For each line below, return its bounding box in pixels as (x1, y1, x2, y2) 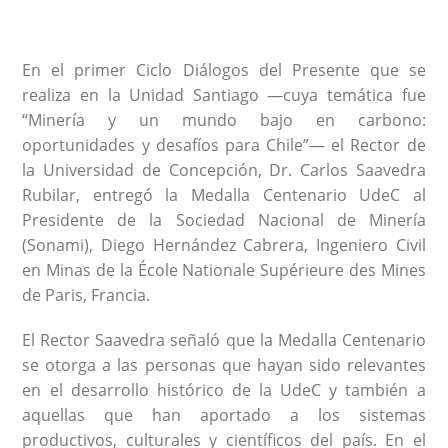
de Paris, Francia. (22, 284, 151, 306)
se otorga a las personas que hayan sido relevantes (22, 354, 426, 376)
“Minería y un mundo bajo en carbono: (22, 109, 426, 131)
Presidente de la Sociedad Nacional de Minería (22, 209, 426, 231)
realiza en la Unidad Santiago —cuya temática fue (22, 84, 426, 106)
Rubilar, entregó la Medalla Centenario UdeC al (22, 184, 426, 206)
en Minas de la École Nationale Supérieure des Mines (22, 259, 426, 281)
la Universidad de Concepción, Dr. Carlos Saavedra (22, 159, 426, 181)
